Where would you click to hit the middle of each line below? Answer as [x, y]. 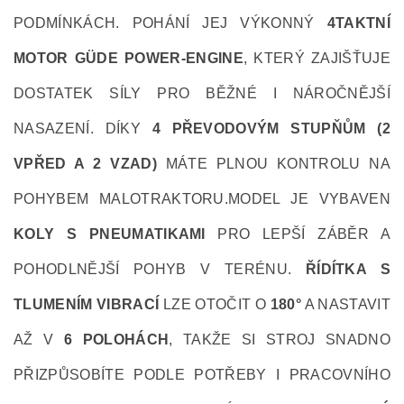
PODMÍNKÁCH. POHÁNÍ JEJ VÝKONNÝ [170, 23]
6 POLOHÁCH [116, 340]
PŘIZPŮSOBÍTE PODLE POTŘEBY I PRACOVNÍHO [202, 375]
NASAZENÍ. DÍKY [83, 129]
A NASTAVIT [346, 304]
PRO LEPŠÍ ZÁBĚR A [298, 234]
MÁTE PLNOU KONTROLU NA [274, 164]
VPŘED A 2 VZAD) [86, 164]
